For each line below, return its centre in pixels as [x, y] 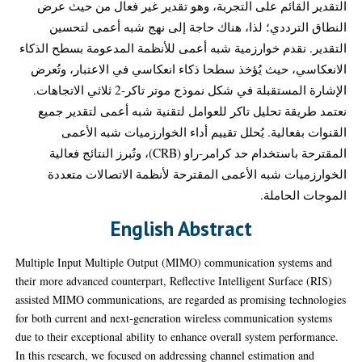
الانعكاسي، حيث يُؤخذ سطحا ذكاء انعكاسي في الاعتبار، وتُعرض [188, 68]
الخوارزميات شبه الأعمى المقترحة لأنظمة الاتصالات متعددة [197, 173]
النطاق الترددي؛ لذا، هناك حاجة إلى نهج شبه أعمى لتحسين [198, 26]
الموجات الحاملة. [303, 194]
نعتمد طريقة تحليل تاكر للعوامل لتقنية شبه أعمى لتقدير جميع [192, 110]
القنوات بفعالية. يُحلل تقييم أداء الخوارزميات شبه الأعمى [204, 131]
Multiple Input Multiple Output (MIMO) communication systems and [174, 263]
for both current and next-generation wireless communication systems [174, 318]
